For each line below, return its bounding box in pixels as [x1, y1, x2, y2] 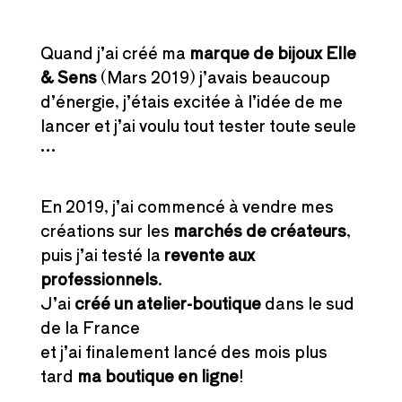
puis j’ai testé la [39, 241, 161, 266]
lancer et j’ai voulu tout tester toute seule [39, 112, 356, 136]
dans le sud [260, 290, 354, 314]
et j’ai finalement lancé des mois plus [39, 338, 328, 363]
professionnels [39, 266, 158, 290]
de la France [39, 314, 140, 338]
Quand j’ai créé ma [39, 39, 189, 64]
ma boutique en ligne [76, 363, 239, 387]
